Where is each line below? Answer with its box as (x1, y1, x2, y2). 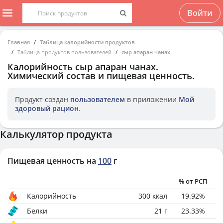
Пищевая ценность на (7, 155, 96, 166)
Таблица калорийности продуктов (40, 38, 135, 46)
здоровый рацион (15, 104, 79, 113)
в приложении (125, 95, 179, 104)
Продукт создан (15, 95, 70, 104)
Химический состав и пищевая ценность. (7, 70, 195, 82)
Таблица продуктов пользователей (17, 48, 111, 56)
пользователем (70, 95, 125, 104)
